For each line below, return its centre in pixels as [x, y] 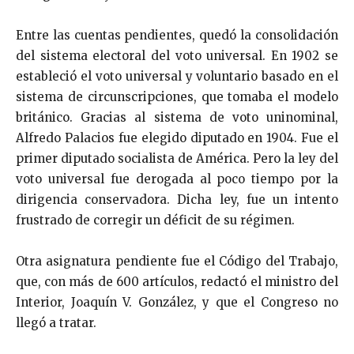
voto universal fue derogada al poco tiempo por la [177, 179]
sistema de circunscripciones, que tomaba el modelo [177, 96]
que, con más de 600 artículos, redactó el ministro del [177, 281]
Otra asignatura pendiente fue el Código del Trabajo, [177, 261]
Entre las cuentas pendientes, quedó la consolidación [177, 35]
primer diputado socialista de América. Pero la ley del [177, 158]
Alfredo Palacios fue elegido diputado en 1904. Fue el [177, 137]
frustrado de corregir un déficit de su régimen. [155, 220]
